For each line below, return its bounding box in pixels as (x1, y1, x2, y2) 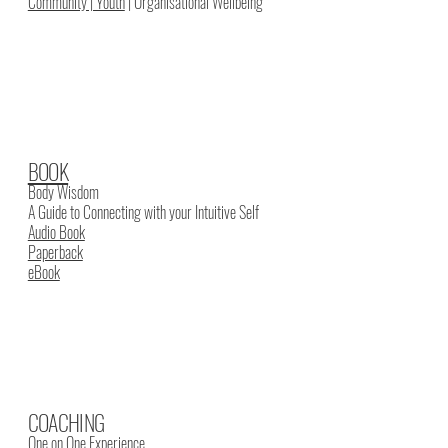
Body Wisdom (27, 180, 99, 205)
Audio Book (27, 220, 85, 245)
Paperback (27, 240, 83, 265)
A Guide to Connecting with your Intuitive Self (27, 200, 259, 225)
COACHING (27, 405, 105, 438)
